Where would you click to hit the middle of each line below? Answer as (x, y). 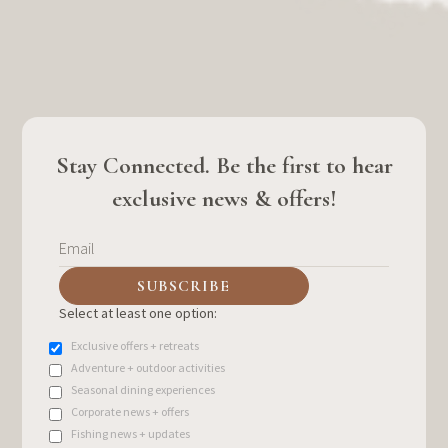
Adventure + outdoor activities (148, 367)
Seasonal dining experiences (143, 389)
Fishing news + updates (131, 433)
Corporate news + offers (130, 411)
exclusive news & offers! (224, 198)
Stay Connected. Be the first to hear (224, 165)
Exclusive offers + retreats (135, 345)
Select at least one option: (137, 312)
